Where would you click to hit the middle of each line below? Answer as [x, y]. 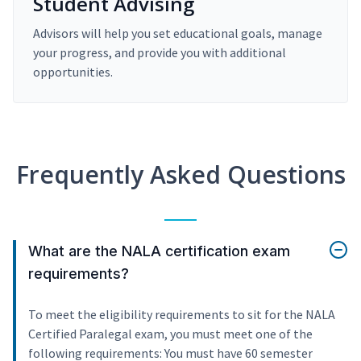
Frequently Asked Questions [180, 175]
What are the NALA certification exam [159, 251]
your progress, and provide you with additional [160, 53]
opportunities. [73, 72]
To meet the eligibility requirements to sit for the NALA [182, 315]
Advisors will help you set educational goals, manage [178, 33]
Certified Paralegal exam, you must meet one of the [170, 334]
